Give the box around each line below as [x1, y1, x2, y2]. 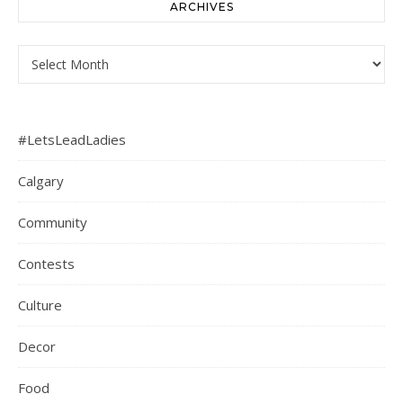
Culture [18, 296, 62, 315]
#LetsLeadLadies [18, 130, 126, 149]
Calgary [18, 172, 64, 191]
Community [18, 213, 87, 232]
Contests [18, 255, 75, 273]
